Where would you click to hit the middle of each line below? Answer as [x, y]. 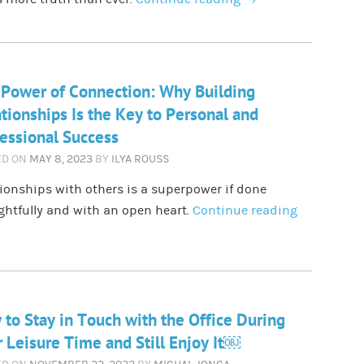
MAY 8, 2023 [61, 159]
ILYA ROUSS [140, 159]
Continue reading [245, 210]
